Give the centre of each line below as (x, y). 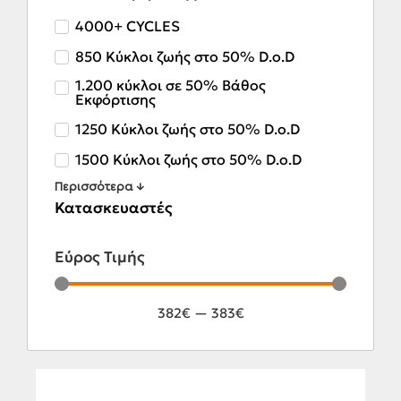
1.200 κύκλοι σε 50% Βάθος (171, 85)
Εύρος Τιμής (100, 257)
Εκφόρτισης (115, 100)
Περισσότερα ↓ (99, 188)
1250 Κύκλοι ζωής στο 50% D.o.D (188, 128)
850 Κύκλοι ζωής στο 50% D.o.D (185, 56)
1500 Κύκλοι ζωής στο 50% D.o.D (188, 159)
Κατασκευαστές (114, 208)
